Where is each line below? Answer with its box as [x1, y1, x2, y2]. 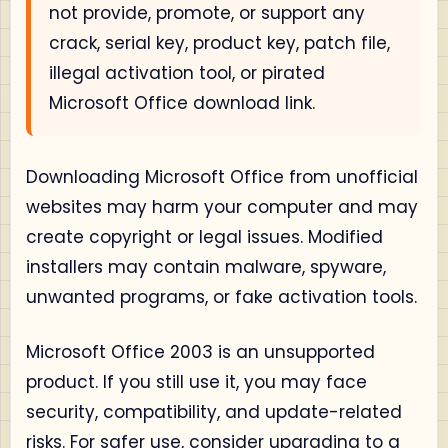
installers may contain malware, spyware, [26, 254, 386, 279]
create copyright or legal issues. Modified [26, 224, 383, 249]
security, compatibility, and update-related [26, 400, 402, 424]
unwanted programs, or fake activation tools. [26, 284, 417, 309]
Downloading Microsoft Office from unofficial [26, 164, 418, 189]
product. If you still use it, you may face [26, 370, 367, 394]
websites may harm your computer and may [26, 194, 418, 219]
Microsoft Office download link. [49, 91, 315, 115]
